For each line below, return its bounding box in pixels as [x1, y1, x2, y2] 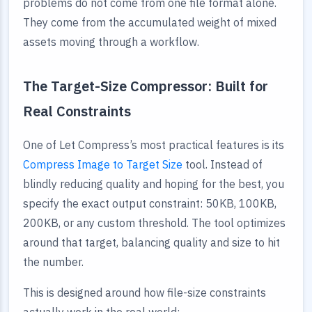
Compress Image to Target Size [23, 157, 182, 171]
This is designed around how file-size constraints [23, 286, 266, 299]
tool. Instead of [182, 157, 263, 171]
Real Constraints [23, 102, 131, 120]
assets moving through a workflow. [23, 35, 199, 49]
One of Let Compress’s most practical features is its [23, 138, 284, 152]
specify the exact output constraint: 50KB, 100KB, [23, 196, 276, 210]
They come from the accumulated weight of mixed [23, 15, 276, 29]
